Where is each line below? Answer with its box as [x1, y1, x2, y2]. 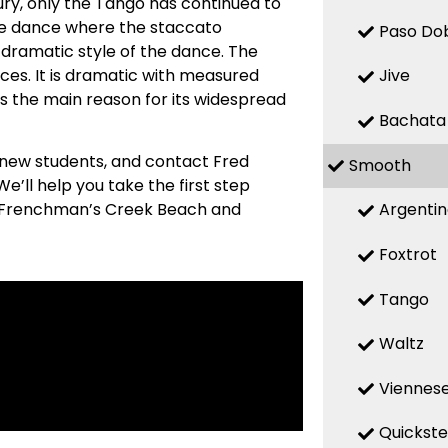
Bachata [378, 109, 446, 133]
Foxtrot [378, 242, 437, 266]
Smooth [348, 153, 411, 177]
